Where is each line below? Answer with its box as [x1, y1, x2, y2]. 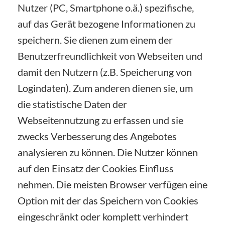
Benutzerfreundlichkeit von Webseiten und [18, 49, 202, 62]
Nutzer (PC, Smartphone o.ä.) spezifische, [18, 1, 194, 14]
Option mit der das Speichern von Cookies [18, 194, 198, 206]
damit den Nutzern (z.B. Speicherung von [18, 65, 192, 78]
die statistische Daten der [18, 97, 127, 110]
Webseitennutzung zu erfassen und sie [18, 114, 183, 126]
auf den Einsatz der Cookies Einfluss [18, 162, 174, 174]
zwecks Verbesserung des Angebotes [18, 130, 177, 142]
